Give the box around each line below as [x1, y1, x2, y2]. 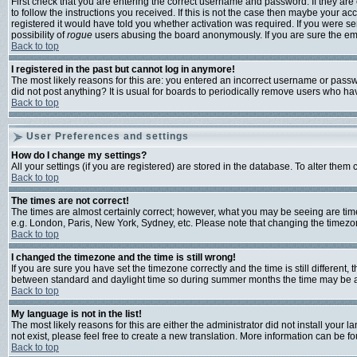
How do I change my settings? [11, 150, 147, 161]
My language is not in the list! [11, 308, 142, 320]
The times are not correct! [11, 195, 129, 206]
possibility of [11, 29, 67, 41]
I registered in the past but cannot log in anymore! [11, 64, 235, 75]
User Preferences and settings [26, 131, 189, 142]
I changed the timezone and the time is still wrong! [11, 252, 236, 263]
